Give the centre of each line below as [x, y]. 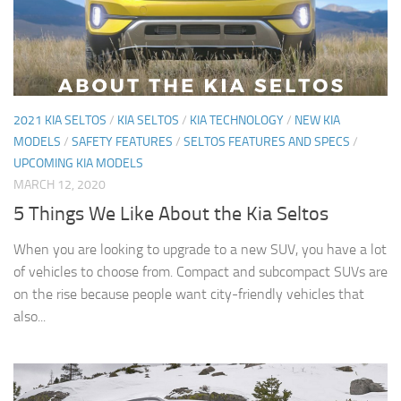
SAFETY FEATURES [122, 142]
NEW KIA [317, 121]
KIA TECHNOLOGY [237, 121]
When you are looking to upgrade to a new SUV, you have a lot [200, 250]
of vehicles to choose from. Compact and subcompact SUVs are [200, 272]
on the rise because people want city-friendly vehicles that [189, 294]
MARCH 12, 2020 [60, 185]
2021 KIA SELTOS [60, 121]
